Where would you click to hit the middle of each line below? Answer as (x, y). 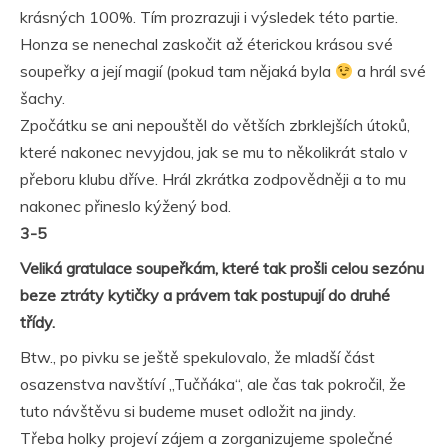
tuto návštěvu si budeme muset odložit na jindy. (188, 411)
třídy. (37, 322)
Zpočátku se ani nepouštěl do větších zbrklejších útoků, (215, 125)
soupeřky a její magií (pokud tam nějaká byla (177, 71)
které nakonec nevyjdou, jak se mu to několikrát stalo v (214, 152)
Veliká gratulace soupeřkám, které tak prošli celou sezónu (222, 268)
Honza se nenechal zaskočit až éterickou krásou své (206, 44)
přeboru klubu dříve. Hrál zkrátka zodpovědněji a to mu (213, 179)
